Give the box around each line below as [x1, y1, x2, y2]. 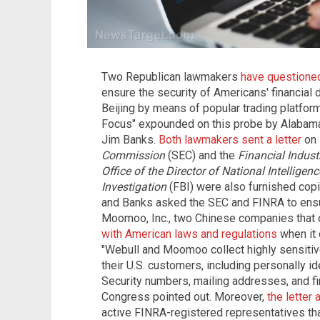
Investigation [101, 180, 166, 194]
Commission [101, 149, 165, 162]
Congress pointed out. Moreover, [101, 290, 267, 304]
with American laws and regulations [101, 227, 277, 241]
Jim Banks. [101, 133, 159, 146]
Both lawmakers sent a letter [159, 133, 301, 146]
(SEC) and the [165, 149, 238, 162]
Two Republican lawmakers [101, 70, 241, 84]
